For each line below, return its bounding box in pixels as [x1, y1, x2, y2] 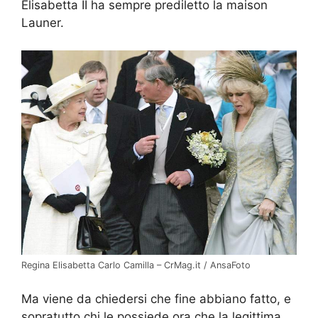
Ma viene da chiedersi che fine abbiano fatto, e [21, 291, 291, 306]
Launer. [21, 16, 64, 31]
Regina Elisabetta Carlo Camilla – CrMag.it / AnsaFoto [21, 260, 251, 271]
